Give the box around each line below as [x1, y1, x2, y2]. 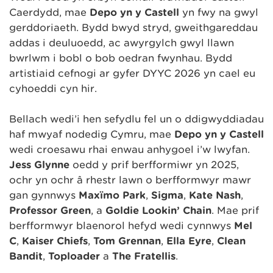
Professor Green [9, 205, 91, 217]
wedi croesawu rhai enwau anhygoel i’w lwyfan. [9, 144, 250, 156]
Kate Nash [189, 190, 241, 202]
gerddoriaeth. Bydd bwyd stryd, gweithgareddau [9, 21, 258, 34]
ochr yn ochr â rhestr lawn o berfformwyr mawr [9, 174, 251, 186]
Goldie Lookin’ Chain [105, 205, 211, 217]
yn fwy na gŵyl [179, 6, 258, 18]
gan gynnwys [9, 190, 79, 202]
